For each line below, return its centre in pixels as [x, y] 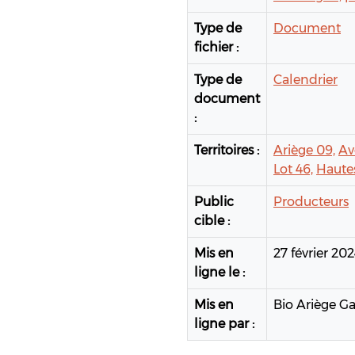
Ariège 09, [304, 151]
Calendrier [305, 80]
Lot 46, [293, 170]
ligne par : [224, 324]
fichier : [216, 48]
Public [214, 202]
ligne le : [219, 273]
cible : [212, 221]
